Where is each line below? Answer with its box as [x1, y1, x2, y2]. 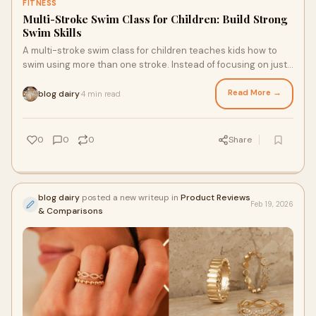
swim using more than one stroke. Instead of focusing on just [23, 59, 287, 71]
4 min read [81, 88, 121, 99]
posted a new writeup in [80, 192, 181, 203]
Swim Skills [23, 25, 82, 39]
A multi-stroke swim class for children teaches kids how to [23, 44, 277, 56]
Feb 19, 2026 [250, 200, 293, 209]
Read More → [227, 87, 281, 98]
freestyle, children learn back [23, 73, 150, 85]
